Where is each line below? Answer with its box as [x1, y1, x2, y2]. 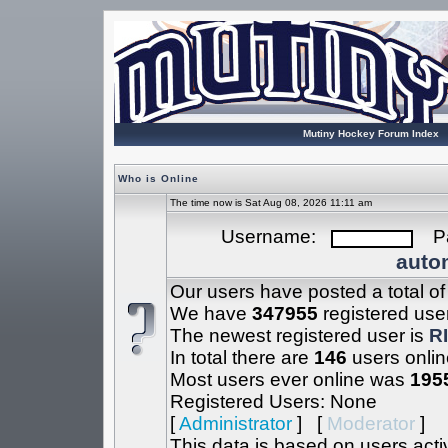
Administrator [178, 413, 292, 434]
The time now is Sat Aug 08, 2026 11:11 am [169, 197, 372, 208]
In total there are [169, 347, 314, 368]
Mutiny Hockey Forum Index [303, 128, 439, 139]
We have [169, 303, 252, 324]
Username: [221, 226, 331, 247]
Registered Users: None [169, 391, 377, 412]
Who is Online [117, 173, 199, 184]
